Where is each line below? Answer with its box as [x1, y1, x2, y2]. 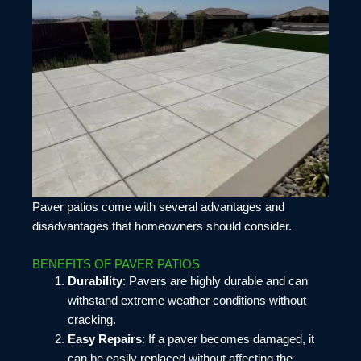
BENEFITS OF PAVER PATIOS [32, 257, 200, 271]
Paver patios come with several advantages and [32, 201, 284, 214]
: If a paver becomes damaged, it [141, 332, 314, 346]
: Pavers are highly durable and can [122, 274, 308, 288]
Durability [67, 274, 122, 288]
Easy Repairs [67, 332, 142, 346]
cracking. [67, 313, 116, 326]
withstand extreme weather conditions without [67, 293, 306, 307]
